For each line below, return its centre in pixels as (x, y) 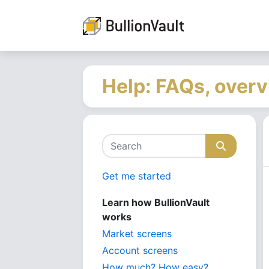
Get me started (137, 176)
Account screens (140, 250)
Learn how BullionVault (156, 202)
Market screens (137, 234)
